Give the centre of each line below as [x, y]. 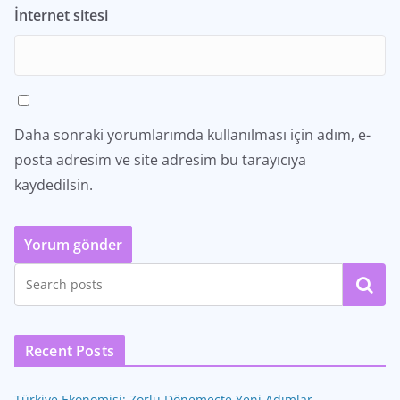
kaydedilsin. [54, 185]
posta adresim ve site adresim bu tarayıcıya [160, 160]
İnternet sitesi [61, 15]
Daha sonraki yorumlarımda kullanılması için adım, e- [192, 135]
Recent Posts [70, 351]
